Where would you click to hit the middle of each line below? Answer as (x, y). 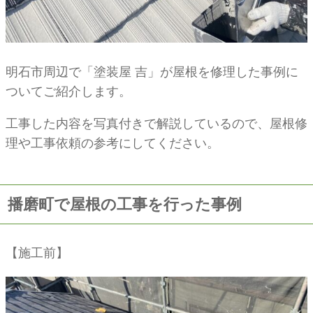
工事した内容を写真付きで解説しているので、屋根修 (156, 123)
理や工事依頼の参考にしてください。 (112, 143)
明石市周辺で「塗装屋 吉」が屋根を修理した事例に (152, 72)
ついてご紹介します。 (68, 91)
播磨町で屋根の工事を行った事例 (125, 204)
